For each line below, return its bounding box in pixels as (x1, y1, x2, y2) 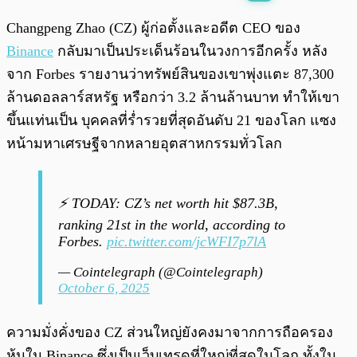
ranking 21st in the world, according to (58, 217, 285, 233)
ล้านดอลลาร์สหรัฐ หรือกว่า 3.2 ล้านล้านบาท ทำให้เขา (6, 89, 339, 106)
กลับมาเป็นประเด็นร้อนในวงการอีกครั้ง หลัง (53, 43, 328, 60)
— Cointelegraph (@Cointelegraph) (58, 265, 263, 280)
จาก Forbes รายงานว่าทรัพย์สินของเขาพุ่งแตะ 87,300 (6, 66, 334, 83)
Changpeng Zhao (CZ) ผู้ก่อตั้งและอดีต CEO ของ (6, 20, 300, 37)
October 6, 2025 (58, 280, 150, 296)
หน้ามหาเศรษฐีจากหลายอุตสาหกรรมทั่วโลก (6, 135, 282, 152)
